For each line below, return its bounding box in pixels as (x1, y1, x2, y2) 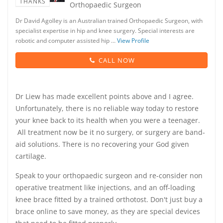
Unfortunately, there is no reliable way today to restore (15, 104, 199, 113)
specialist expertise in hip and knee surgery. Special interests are (15, 26, 195, 35)
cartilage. (15, 151, 46, 161)
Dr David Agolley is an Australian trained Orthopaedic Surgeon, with (15, 16, 203, 25)
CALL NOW (98, 56, 135, 65)
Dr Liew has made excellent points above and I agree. (15, 92, 194, 101)
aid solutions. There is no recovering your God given (15, 139, 189, 149)
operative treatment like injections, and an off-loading (15, 183, 195, 192)
